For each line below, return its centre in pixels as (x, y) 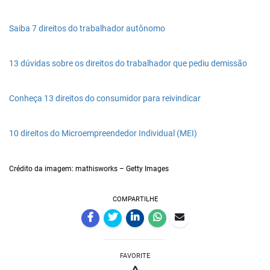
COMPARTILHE (135, 199)
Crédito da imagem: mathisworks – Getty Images (89, 169)
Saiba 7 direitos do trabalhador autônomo (87, 29)
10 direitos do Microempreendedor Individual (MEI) (103, 133)
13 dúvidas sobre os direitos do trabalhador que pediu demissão (128, 64)
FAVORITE (135, 256)
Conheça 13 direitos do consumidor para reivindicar (105, 99)
